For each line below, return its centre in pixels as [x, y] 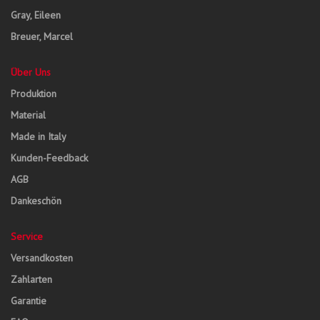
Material [28, 115]
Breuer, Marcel [42, 36]
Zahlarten [31, 279]
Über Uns [31, 72]
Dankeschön [36, 201]
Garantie [29, 301]
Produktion [34, 94]
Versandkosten [42, 258]
